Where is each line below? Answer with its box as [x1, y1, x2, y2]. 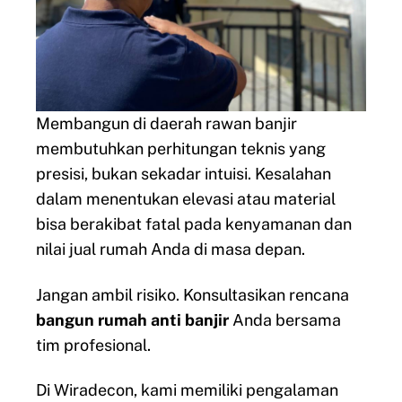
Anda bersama [229, 310, 341, 329]
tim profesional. [36, 335, 151, 354]
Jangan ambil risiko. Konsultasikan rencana [36, 284, 349, 304]
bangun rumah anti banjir [36, 310, 229, 329]
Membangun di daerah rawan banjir [36, 114, 297, 134]
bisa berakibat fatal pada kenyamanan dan [36, 214, 352, 234]
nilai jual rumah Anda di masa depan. [36, 240, 305, 259]
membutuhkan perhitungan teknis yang [36, 139, 326, 159]
